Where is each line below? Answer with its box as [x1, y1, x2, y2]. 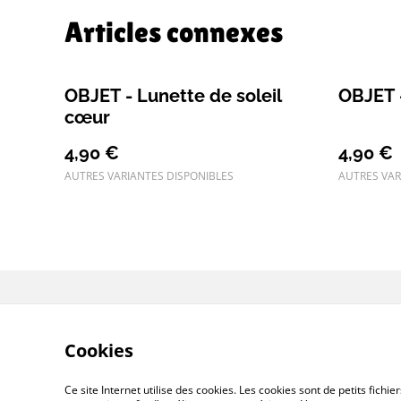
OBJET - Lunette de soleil [64, 84, 282, 107]
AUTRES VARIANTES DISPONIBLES [64, 167, 234, 183]
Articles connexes [64, 14, 283, 48]
